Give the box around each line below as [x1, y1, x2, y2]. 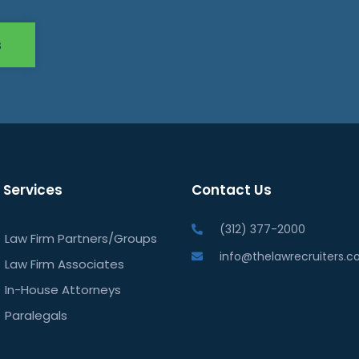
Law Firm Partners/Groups [5, 229, 158, 247]
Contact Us [191, 179, 272, 200]
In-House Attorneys [5, 280, 122, 298]
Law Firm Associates [5, 255, 125, 272]
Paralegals [5, 306, 68, 324]
